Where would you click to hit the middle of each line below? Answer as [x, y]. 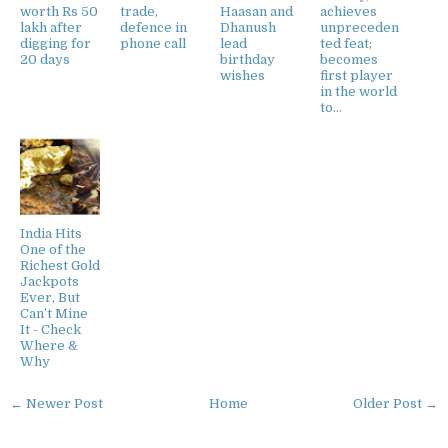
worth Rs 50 [59, 11]
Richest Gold [60, 265]
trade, [139, 11]
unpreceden [359, 27]
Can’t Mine [54, 313]
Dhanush [248, 27]
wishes [242, 75]
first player [356, 75]
